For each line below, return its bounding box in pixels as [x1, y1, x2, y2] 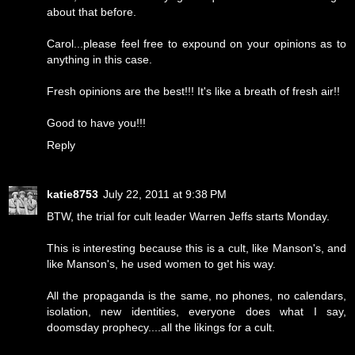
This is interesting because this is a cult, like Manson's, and [47, 242, 346, 255]
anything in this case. [47, 53, 152, 67]
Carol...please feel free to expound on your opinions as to [47, 37, 346, 51]
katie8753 [47, 188, 98, 201]
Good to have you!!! [47, 116, 146, 130]
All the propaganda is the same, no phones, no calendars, [47, 289, 346, 303]
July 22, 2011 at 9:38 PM [103, 188, 227, 201]
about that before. [47, 6, 136, 19]
